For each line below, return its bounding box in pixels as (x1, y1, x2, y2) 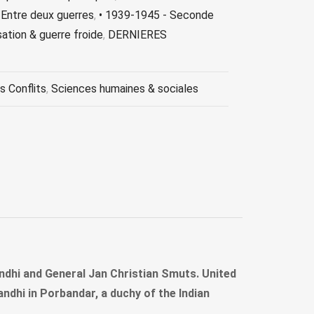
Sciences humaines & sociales (51, 82, 198, 96)
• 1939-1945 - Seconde (99, 8, 214, 22)
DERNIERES (108, 28, 167, 42)
